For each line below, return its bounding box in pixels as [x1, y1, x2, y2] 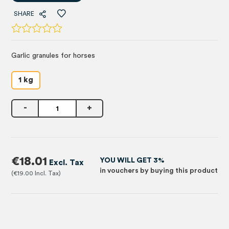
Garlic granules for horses [11, 52, 96, 59]
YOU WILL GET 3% [99, 156, 165, 164]
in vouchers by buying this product [99, 167, 218, 174]
